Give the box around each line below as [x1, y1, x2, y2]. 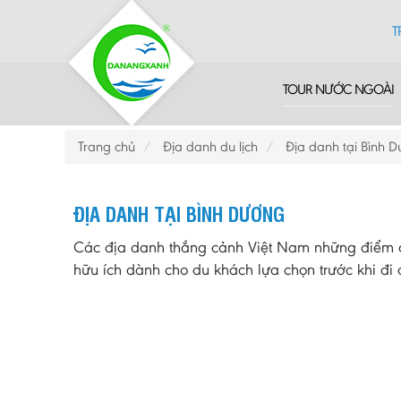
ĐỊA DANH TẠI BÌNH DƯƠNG [73, 200, 285, 226]
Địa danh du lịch [163, 138, 258, 155]
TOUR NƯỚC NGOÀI [283, 81, 394, 98]
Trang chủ [78, 138, 135, 155]
